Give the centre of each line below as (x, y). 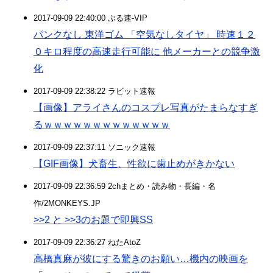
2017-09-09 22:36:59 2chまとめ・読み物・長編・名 (125, 186)
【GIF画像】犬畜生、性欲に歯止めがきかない (134, 164)
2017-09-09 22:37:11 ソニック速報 (94, 147)
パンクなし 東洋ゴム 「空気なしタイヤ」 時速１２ (144, 34)
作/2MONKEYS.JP (67, 203)
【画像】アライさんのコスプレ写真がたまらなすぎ (146, 108)
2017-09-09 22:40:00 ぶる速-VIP (90, 18)
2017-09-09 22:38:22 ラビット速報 (94, 91)
